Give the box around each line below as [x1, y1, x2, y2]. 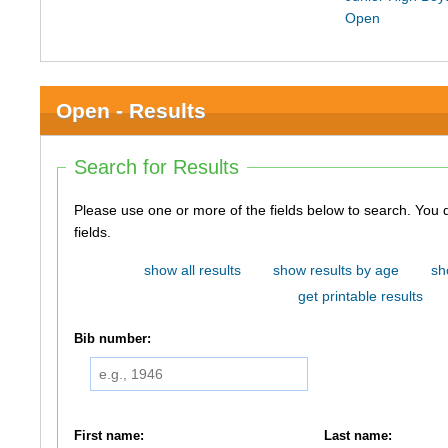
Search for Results [74, 156, 240, 178]
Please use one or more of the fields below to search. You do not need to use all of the [74, 202, 416, 218]
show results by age [272, 262, 399, 278]
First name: [74, 428, 145, 443]
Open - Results [56, 99, 207, 122]
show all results [143, 262, 241, 278]
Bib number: [74, 332, 152, 347]
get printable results [298, 288, 424, 304]
